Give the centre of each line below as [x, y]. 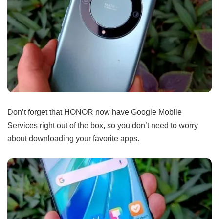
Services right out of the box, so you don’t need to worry [103, 125]
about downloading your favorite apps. [73, 139]
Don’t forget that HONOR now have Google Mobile [95, 112]
